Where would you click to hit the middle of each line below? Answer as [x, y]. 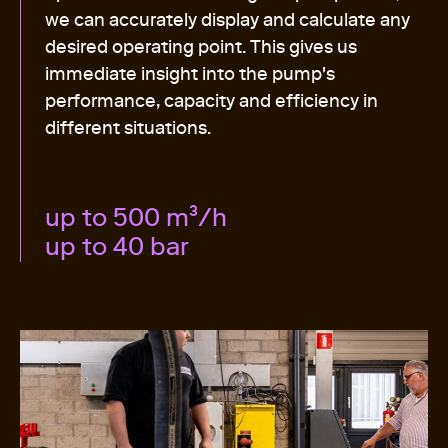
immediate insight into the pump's [190, 74]
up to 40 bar [117, 246]
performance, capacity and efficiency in [211, 101]
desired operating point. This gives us [201, 47]
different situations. [128, 128]
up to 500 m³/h [136, 217]
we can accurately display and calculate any [227, 20]
